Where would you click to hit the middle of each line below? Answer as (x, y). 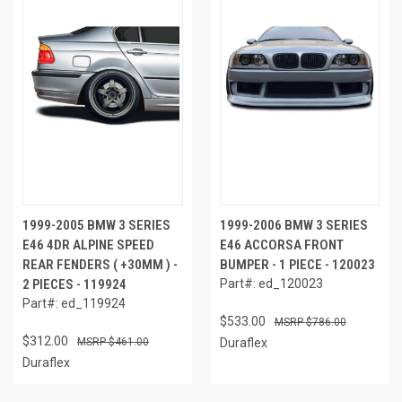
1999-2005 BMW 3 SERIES (96, 225)
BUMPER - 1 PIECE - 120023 (297, 264)
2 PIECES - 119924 (74, 284)
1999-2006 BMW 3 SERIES (293, 225)
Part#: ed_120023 (271, 283)
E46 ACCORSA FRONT (281, 245)
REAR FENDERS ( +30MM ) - (100, 264)
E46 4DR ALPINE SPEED (88, 245)
